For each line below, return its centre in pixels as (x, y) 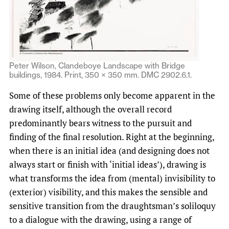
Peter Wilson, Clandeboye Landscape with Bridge (97, 65)
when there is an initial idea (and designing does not (109, 150)
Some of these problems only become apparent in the (112, 95)
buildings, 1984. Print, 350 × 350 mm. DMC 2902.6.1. (100, 75)
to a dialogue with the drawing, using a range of (100, 219)
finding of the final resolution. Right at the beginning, (112, 136)
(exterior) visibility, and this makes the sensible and (108, 192)
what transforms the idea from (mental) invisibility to (112, 178)
